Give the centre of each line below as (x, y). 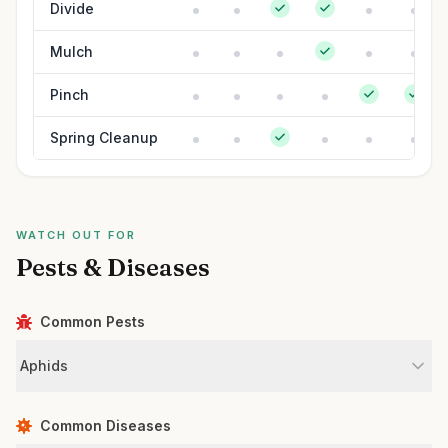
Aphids (44, 365)
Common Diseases (105, 425)
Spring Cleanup (104, 137)
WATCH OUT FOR (76, 235)
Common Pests (92, 321)
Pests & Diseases (113, 267)
